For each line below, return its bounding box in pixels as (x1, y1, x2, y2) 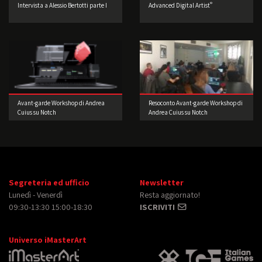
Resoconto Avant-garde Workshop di (149, 98, 243, 107)
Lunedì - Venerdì (9, 188, 63, 200)
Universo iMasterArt (9, 233, 87, 245)
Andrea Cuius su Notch (149, 108, 208, 116)
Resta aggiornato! (140, 188, 200, 200)
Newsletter (140, 176, 184, 188)
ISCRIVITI (140, 201, 177, 212)
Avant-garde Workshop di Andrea (18, 98, 105, 107)
